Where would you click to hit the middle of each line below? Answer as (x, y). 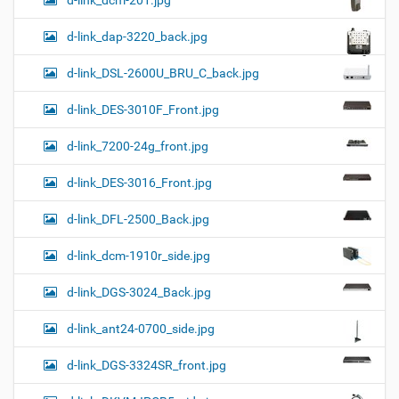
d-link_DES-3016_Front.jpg (139, 182)
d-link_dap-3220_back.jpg (137, 36)
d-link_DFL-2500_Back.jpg (138, 219)
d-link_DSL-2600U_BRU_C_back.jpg (163, 73)
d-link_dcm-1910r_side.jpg (138, 255)
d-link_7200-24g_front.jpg (138, 146)
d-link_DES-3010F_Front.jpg (143, 109)
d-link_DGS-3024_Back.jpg (139, 292)
